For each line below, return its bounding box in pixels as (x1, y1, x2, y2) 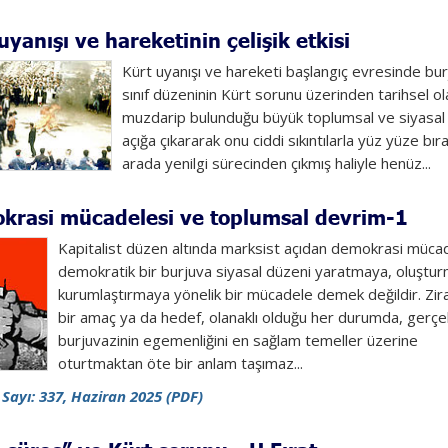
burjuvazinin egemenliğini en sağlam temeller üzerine (57, 330, 418, 350)
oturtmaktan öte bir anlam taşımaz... (57, 353, 307, 373)
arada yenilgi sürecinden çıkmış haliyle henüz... (121, 153, 431, 173)
